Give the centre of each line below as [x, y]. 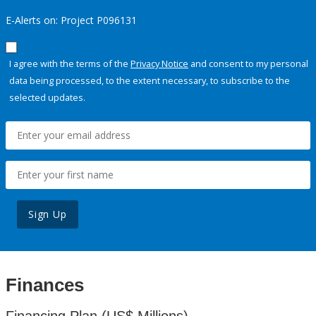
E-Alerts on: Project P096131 [71, 20]
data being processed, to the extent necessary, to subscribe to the [150, 81]
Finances [45, 285]
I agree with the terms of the [70, 64]
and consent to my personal [248, 64]
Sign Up [48, 214]
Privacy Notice [159, 64]
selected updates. [47, 98]
